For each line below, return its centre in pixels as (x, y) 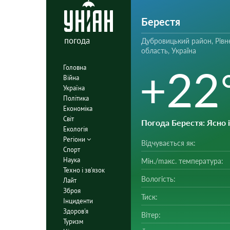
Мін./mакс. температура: (182, 161)
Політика (76, 98)
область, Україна (168, 51)
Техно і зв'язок (84, 170)
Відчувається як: (168, 143)
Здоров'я (75, 211)
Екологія (75, 129)
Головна (74, 67)
